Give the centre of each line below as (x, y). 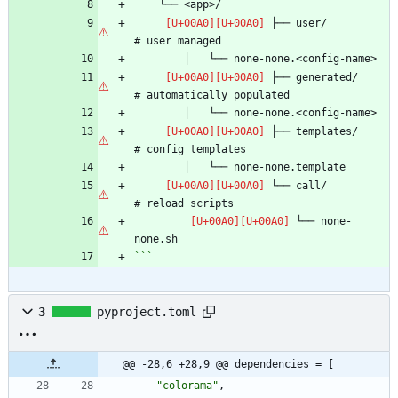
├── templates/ (311, 131)
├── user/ (296, 23)
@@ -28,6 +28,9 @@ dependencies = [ (228, 364)
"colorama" (187, 385)
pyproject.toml (147, 311)
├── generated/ (311, 77)
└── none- (321, 221)
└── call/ (296, 185)
